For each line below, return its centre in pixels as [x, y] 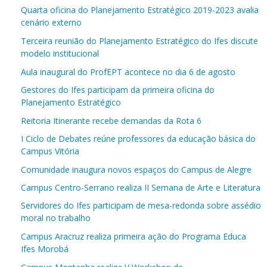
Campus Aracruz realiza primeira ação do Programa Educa [133, 236]
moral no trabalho [56, 218]
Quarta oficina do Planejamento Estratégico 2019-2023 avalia [140, 10]
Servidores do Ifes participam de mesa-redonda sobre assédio [141, 205]
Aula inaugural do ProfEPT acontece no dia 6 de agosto [128, 72]
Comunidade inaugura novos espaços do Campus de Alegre [136, 169]
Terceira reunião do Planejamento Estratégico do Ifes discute [139, 41]
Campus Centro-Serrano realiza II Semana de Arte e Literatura [141, 187]
